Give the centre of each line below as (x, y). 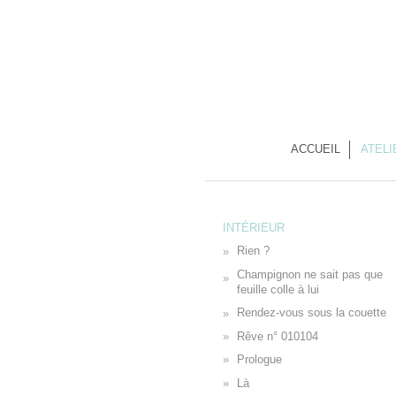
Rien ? (253, 251)
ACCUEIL (316, 149)
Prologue (259, 360)
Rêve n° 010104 (277, 336)
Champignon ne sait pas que (309, 274)
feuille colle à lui (278, 289)
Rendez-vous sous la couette (311, 313)
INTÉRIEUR (254, 228)
